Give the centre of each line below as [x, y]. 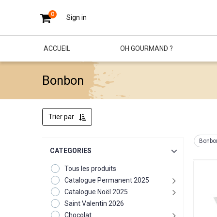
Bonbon [63, 80]
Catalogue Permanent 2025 [107, 180]
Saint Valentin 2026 [94, 203]
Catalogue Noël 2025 [96, 192]
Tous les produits [91, 169]
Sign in [77, 17]
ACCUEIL [57, 48]
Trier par [62, 117]
